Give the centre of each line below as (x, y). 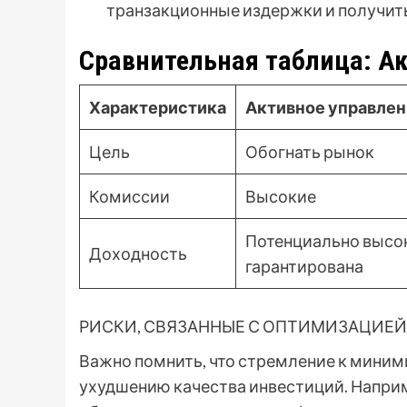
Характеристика (158, 108)
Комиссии (129, 197)
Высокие (281, 197)
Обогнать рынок (310, 152)
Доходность (138, 254)
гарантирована (304, 267)
